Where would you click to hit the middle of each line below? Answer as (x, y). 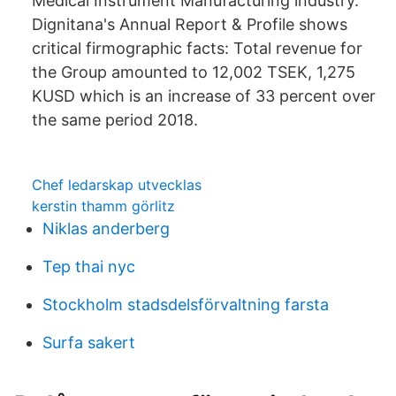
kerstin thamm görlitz (103, 206)
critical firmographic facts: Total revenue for (197, 48)
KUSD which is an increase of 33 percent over (204, 96)
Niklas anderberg (106, 228)
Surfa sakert (89, 343)
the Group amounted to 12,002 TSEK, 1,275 (194, 72)
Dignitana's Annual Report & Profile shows (190, 24)
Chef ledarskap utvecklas (117, 185)
